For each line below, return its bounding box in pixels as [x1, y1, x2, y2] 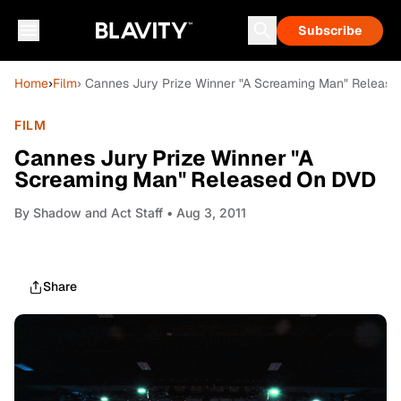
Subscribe [298, 22, 362, 38]
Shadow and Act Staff [33, 205, 163, 220]
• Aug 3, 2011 [163, 205, 246, 220]
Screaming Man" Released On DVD [14, 166, 376, 193]
